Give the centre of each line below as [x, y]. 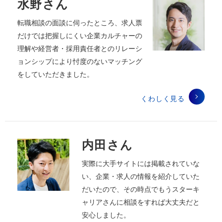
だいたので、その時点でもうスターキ [141, 189]
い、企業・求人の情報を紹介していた [141, 176]
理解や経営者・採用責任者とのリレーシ [80, 48]
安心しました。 [106, 214]
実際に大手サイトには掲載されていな [141, 163]
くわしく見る [163, 98]
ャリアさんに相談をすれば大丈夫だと [141, 201]
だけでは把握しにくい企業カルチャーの [80, 35]
